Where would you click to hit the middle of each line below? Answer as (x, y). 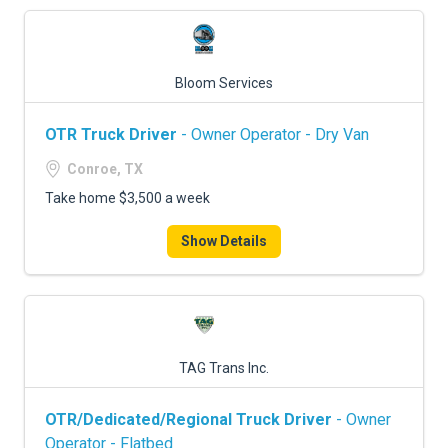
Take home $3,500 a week (127, 198)
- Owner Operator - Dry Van (273, 134)
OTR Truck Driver (111, 134)
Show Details (224, 241)
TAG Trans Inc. (224, 368)
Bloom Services (224, 83)
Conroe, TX (105, 169)
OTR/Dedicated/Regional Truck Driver (188, 419)
